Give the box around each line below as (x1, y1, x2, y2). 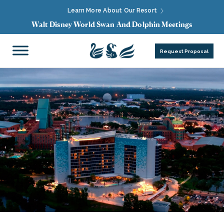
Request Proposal (159, 48, 208, 54)
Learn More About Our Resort (67, 7, 159, 14)
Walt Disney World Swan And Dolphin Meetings (31, 20, 192, 28)
